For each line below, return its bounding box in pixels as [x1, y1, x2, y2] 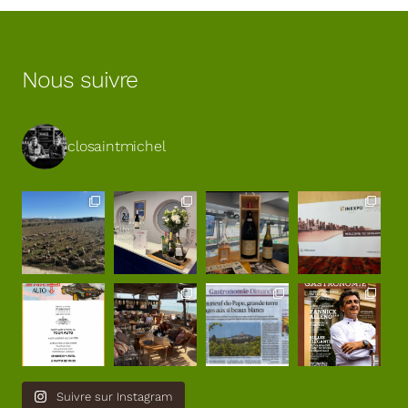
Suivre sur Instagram [56, 390, 173, 404]
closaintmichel [67, 138, 166, 156]
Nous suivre [22, 66, 138, 94]
